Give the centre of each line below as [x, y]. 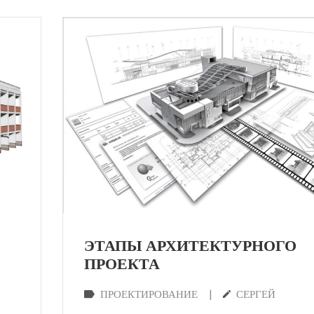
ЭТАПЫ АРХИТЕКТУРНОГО [190, 246]
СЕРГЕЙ [256, 294]
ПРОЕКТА [122, 265]
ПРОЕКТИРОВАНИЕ [149, 294]
